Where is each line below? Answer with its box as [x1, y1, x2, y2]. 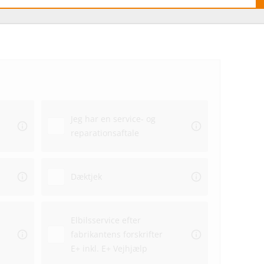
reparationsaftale [70, 127, 139, 139]
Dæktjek [70, 171, 102, 183]
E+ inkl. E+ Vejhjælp [70, 243, 147, 255]
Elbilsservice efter [70, 214, 141, 226]
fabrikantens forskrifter [70, 229, 163, 240]
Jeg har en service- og [70, 113, 156, 125]
